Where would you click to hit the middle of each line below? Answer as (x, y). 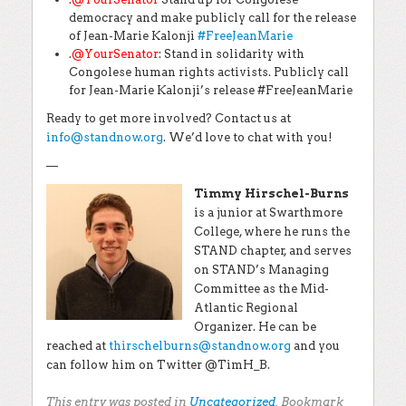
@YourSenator (115, 54)
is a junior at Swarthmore (268, 213)
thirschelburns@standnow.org (200, 346)
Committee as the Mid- (261, 289)
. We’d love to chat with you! (247, 137)
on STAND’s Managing (261, 270)
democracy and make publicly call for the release (213, 18)
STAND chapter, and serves (272, 251)
